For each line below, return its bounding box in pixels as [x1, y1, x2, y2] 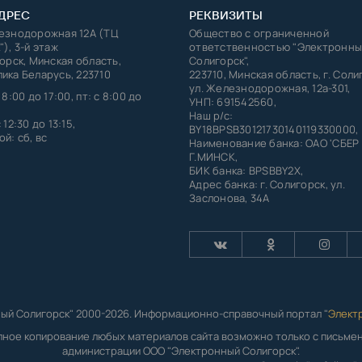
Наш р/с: [189, 107, 234, 123]
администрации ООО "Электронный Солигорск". [62, 343, 300, 358]
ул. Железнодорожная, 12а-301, [189, 80, 351, 95]
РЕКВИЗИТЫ [189, 7, 263, 23]
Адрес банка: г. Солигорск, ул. [189, 176, 345, 192]
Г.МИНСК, [189, 149, 238, 164]
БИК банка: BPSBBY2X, [189, 162, 304, 178]
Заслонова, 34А [189, 190, 270, 205]
